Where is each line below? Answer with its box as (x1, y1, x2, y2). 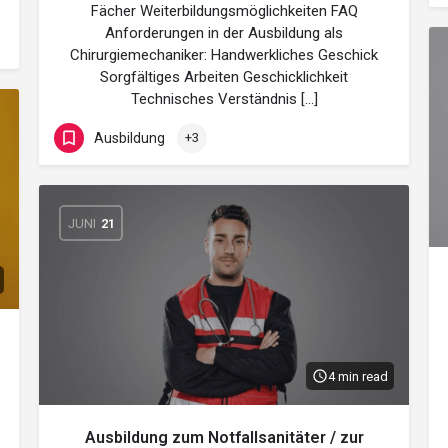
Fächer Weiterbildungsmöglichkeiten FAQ (90, 2, 358, 20)
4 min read (328, 368, 388, 384)
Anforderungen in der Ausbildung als (105, 24, 343, 42)
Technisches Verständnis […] (130, 90, 318, 108)
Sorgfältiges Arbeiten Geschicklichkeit (100, 68, 348, 86)
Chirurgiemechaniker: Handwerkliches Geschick (70, 46, 378, 64)
